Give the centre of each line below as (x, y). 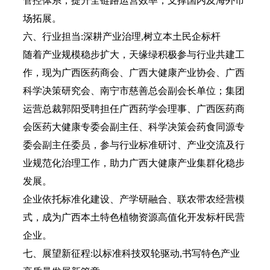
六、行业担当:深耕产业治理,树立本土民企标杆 (122, 36)
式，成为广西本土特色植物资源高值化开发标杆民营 (134, 217)
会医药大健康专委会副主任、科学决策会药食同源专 (134, 127)
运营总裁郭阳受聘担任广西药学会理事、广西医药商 (134, 109)
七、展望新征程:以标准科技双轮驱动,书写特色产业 (131, 253)
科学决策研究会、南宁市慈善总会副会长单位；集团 (134, 91)
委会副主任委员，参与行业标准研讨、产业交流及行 (134, 145)
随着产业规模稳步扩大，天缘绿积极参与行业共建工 (134, 55)
